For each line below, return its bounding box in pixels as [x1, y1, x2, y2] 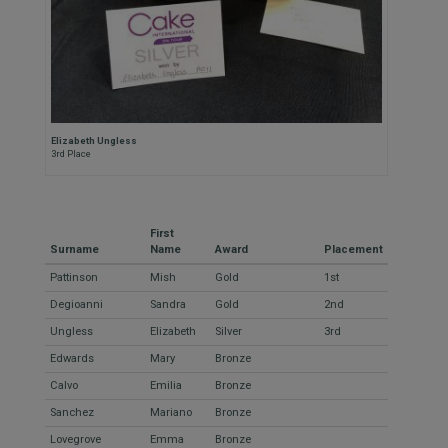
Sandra [150, 298, 186, 312]
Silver [215, 325, 242, 339]
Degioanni [50, 298, 103, 312]
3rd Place [51, 147, 91, 159]
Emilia [150, 379, 182, 393]
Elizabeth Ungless [51, 134, 137, 146]
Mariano [150, 406, 192, 420]
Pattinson [50, 271, 98, 285]
